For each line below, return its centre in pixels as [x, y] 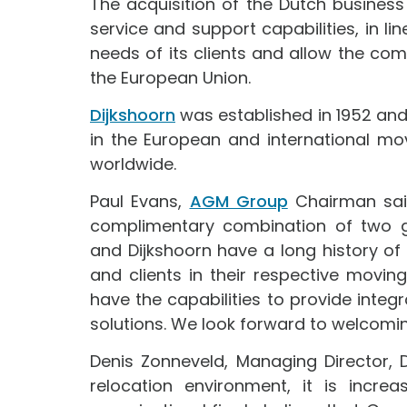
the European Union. [170, 78]
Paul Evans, [140, 202]
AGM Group [238, 202]
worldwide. [133, 164]
